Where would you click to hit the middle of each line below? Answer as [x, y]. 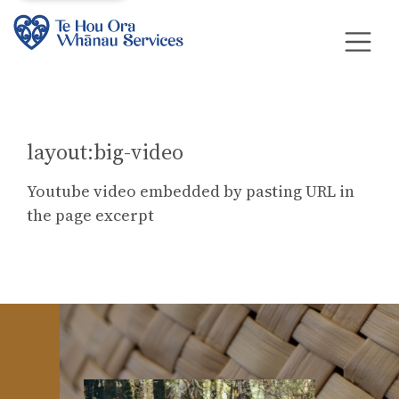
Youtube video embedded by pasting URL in [191, 191]
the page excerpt [90, 215]
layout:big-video [105, 151]
